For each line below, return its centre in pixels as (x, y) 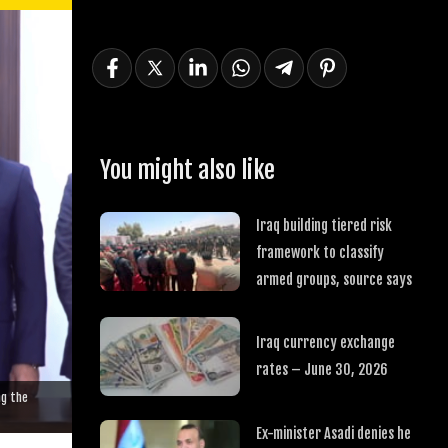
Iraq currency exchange (325, 343)
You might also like (187, 170)
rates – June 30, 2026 (321, 370)
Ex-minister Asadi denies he (333, 433)
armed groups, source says (333, 279)
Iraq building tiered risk (323, 225)
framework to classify (319, 252)
